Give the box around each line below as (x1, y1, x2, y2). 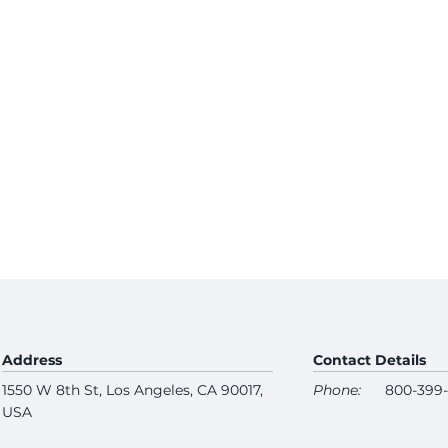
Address (2, 351, 62, 369)
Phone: (313, 381, 361, 399)
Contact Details (313, 351, 426, 369)
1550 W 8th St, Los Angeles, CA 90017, (2, 381, 263, 399)
